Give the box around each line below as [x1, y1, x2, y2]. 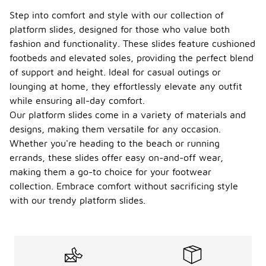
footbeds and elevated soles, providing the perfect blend [9, 52, 254, 63]
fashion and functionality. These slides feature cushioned [9, 38, 255, 49]
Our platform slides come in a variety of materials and [9, 109, 246, 120]
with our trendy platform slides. [9, 195, 145, 205]
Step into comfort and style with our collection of [9, 9, 224, 20]
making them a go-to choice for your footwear [9, 166, 211, 177]
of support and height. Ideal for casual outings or [9, 66, 221, 77]
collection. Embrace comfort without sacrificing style [9, 180, 238, 191]
